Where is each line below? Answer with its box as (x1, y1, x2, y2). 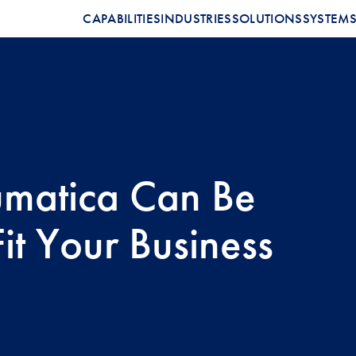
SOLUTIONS (231, 10, 303, 27)
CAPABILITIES (83, 10, 161, 27)
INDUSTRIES (161, 10, 232, 27)
